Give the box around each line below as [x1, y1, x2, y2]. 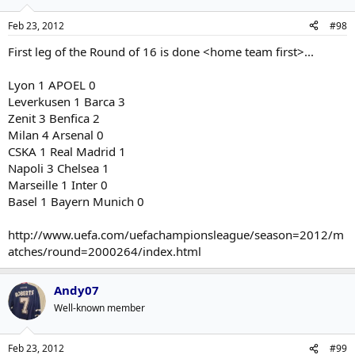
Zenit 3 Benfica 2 [8, 109, 100, 126]
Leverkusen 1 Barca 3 [8, 93, 125, 109]
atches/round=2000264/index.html [8, 242, 201, 259]
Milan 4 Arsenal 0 [8, 126, 104, 143]
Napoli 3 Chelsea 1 [8, 159, 109, 176]
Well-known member [54, 300, 145, 315]
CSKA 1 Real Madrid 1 [8, 143, 126, 159]
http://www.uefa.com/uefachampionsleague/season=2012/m [8, 226, 344, 242]
